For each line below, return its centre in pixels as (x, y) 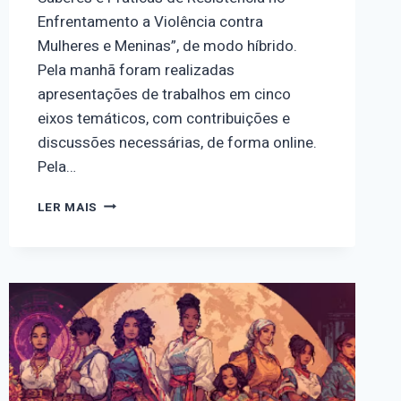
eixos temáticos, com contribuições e (163, 118)
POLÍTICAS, (134, 315)
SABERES (126, 333)
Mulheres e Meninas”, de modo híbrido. (167, 46)
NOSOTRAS (133, 277)
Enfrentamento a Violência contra (150, 21)
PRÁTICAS (130, 371)
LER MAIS (68, 207)
